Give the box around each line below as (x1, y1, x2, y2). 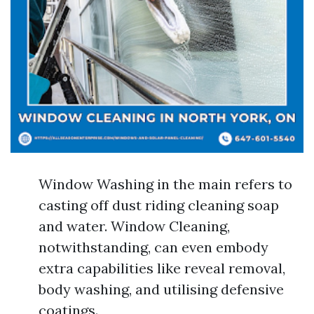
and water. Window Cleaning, (39, 217, 230, 235)
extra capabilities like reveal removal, (39, 259, 285, 277)
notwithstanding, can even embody (39, 238, 268, 256)
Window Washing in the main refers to (39, 175, 292, 193)
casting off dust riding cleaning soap (39, 196, 279, 214)
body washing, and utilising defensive (39, 280, 284, 298)
